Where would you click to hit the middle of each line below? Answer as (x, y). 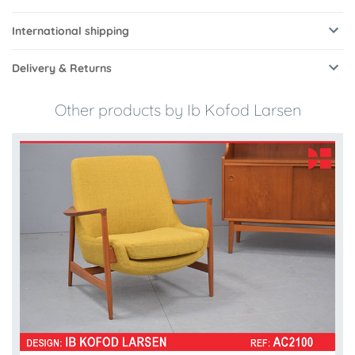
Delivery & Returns (62, 69)
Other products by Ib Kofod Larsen (177, 110)
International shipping (71, 31)
